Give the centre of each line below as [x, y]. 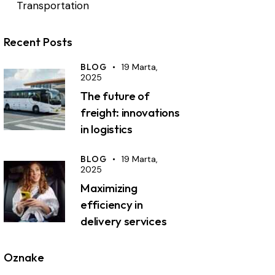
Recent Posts [38, 41]
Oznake [24, 257]
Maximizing [109, 188]
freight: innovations [130, 112]
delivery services [124, 221]
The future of [115, 95]
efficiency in [112, 204]
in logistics [107, 129]
